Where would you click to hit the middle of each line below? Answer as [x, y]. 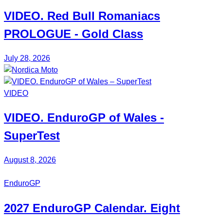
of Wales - [135, 118]
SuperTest [32, 136]
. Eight [162, 208]
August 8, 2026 [30, 160]
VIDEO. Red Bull [51, 16]
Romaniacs [129, 16]
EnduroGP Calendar [88, 208]
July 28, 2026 [27, 58]
